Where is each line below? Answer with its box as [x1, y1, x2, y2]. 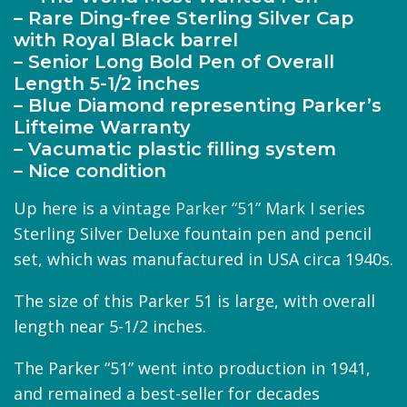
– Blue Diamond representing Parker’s [14, 94, 382, 116]
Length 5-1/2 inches [14, 72, 200, 94]
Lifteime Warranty [14, 115, 191, 138]
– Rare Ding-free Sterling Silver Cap [14, 6, 353, 29]
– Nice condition [14, 159, 166, 182]
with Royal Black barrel [14, 28, 238, 51]
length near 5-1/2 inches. [14, 314, 206, 337]
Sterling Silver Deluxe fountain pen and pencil [14, 222, 372, 244]
